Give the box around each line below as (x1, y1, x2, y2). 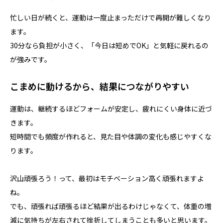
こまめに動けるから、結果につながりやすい (10, 79, 189, 93)
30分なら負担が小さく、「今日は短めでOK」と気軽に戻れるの (10, 40, 209, 50)
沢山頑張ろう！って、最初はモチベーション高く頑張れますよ (10, 173, 204, 183)
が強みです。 (10, 54, 51, 64)
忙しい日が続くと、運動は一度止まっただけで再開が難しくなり (10, 12, 211, 22)
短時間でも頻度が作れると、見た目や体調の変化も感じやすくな (10, 131, 212, 141)
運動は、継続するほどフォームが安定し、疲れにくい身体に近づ (10, 103, 212, 113)
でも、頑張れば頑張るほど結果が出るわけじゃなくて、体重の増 (10, 201, 212, 211)
